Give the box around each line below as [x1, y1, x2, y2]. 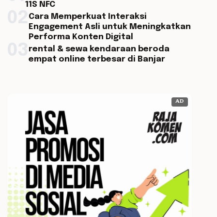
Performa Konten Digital [28, 33, 133, 41]
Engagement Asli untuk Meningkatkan [28, 23, 191, 31]
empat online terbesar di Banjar [28, 55, 165, 63]
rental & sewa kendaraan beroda [28, 45, 170, 53]
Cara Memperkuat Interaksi [28, 13, 147, 21]
